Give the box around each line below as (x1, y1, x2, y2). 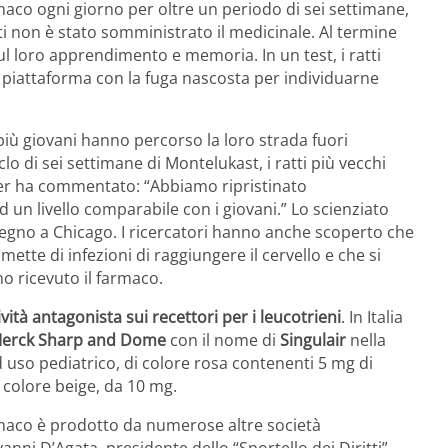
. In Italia (341, 306, 403, 329)
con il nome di (166, 329, 280, 352)
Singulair (280, 329, 346, 352)
